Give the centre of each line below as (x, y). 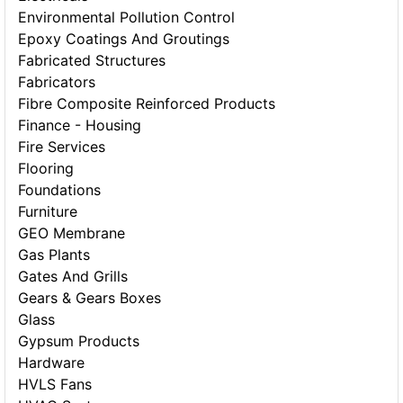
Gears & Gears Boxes (90, 298)
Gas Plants (54, 255)
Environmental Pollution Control (127, 18)
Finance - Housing (80, 125)
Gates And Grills (73, 277)
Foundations (60, 190)
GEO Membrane (72, 233)
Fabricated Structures (92, 61)
